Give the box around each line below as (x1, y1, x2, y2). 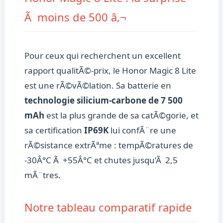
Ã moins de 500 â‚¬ (24, 9, 126, 25)
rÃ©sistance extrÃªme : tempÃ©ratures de (24, 139, 193, 151)
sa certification (24, 124, 84, 136)
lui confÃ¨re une (108, 124, 176, 136)
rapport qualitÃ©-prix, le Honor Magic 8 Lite (24, 65, 196, 77)
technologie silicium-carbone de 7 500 (24, 95, 183, 107)
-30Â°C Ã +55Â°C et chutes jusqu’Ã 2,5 (24, 154, 178, 166)
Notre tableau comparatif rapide (24, 200, 192, 215)
